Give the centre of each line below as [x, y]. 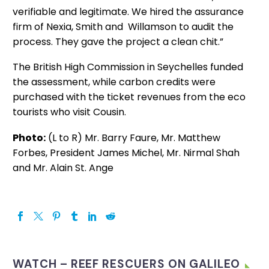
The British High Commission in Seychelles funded [128, 67]
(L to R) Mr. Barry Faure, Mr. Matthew [133, 138]
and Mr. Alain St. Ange [63, 168]
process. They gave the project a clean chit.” [118, 41]
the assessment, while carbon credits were [114, 82]
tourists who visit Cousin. [69, 112]
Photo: [29, 138]
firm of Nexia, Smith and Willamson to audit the [123, 26]
